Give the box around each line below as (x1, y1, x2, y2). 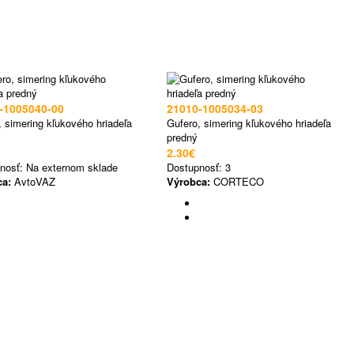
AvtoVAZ (11, 174, 55, 189)
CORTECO (210, 174, 264, 189)
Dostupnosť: (167, 160, 225, 175)
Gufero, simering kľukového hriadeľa (167, 115, 331, 130)
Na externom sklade (26, 160, 118, 175)
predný (167, 130, 198, 145)
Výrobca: (167, 174, 210, 189)
